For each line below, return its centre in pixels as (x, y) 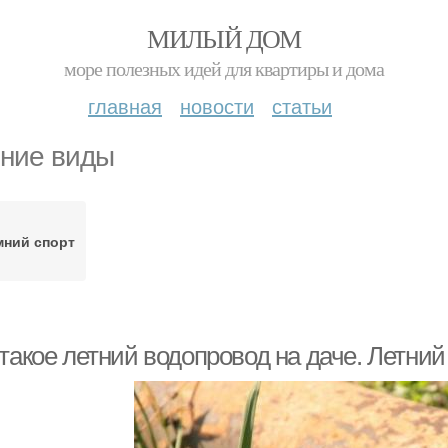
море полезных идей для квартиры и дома (224, 68)
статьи (302, 105)
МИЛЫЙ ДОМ (224, 38)
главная (125, 105)
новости (217, 105)
